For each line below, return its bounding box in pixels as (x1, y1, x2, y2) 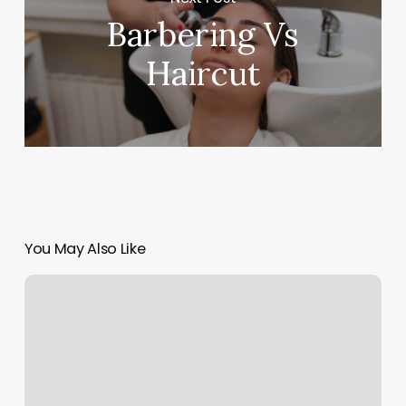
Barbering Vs (107, 14, 300, 56)
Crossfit (23, 319, 72, 338)
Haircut (146, 53, 261, 95)
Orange (23, 275, 72, 295)
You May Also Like (24, 238, 146, 260)
